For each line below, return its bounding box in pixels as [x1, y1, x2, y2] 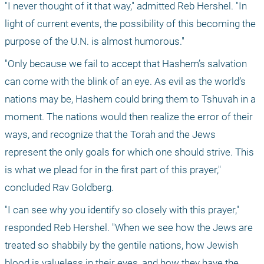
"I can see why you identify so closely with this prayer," [5, 204, 239, 216]
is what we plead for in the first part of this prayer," [5, 164, 221, 176]
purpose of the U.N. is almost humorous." [5, 35, 184, 48]
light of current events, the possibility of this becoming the [5, 18, 256, 30]
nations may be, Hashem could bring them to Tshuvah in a [5, 93, 256, 105]
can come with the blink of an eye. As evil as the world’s [5, 75, 246, 88]
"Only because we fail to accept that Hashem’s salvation [5, 58, 247, 70]
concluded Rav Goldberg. [5, 181, 114, 194]
